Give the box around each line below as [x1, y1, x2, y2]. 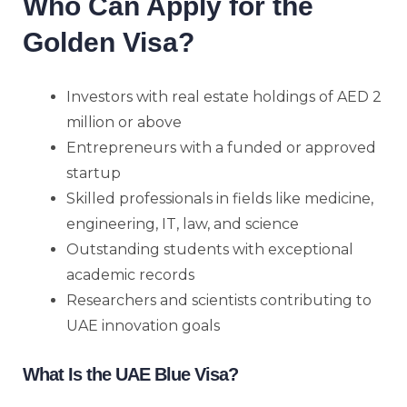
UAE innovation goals [66, 316, 220, 334]
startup [66, 164, 121, 182]
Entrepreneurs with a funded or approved [66, 138, 376, 156]
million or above [66, 113, 182, 131]
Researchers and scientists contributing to [66, 291, 372, 309]
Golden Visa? [23, 26, 194, 57]
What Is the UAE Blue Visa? [23, 363, 238, 384]
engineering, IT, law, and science [66, 214, 299, 233]
